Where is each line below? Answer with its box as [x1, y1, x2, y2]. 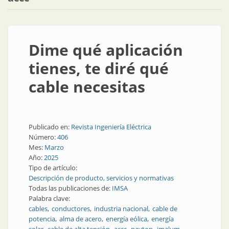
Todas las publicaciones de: [29, 184, 112, 193]
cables [29, 204, 48, 213]
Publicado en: [29, 122, 71, 131]
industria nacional [94, 204, 148, 213]
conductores [52, 204, 90, 213]
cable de [152, 204, 177, 213]
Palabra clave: [29, 194, 72, 203]
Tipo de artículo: [29, 163, 79, 172]
